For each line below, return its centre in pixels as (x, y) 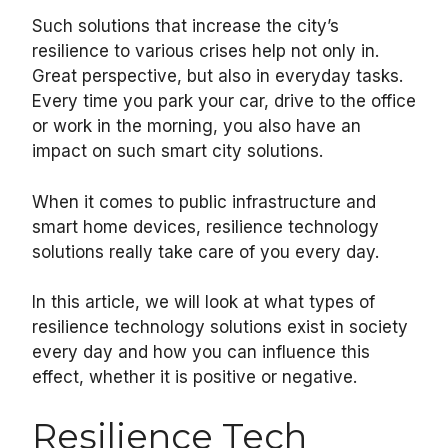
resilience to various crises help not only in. (205, 51)
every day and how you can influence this (201, 352)
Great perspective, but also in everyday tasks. (217, 76)
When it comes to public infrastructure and (204, 201)
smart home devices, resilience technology (205, 226)
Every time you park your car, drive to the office (224, 101)
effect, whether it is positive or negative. (194, 377)
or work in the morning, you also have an (196, 126)
